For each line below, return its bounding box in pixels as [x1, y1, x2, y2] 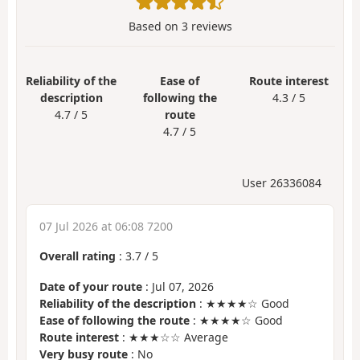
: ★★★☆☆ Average [119, 329, 228, 346]
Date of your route [39, 279, 142, 295]
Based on [128, 18, 182, 34]
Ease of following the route [39, 313, 190, 329]
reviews [187, 18, 232, 34]
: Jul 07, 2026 [142, 279, 214, 295]
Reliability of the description [39, 296, 196, 312]
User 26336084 [242, 174, 321, 190]
